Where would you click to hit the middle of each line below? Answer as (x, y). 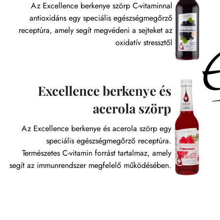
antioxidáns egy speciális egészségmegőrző (101, 18)
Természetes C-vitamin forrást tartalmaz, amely (96, 153)
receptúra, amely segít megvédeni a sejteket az (95, 30)
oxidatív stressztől (144, 43)
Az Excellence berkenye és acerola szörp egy (96, 129)
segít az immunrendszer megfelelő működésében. (90, 165)
